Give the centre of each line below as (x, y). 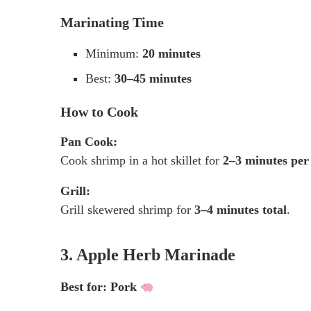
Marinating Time (112, 23)
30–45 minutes (153, 79)
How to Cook (99, 112)
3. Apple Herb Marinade (148, 255)
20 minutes (171, 54)
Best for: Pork (100, 287)
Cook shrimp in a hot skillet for (142, 161)
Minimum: (114, 54)
